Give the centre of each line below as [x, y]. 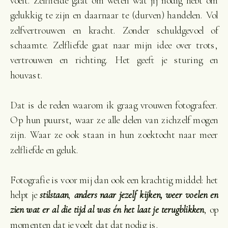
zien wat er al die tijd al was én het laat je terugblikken [107, 210]
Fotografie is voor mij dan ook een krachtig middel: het [114, 180]
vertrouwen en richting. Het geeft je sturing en [114, 60]
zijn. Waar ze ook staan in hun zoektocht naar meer [114, 135]
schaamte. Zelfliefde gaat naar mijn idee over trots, [114, 45]
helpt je [25, 195]
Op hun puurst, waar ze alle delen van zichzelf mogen [114, 120]
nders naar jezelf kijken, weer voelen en [148, 195]
